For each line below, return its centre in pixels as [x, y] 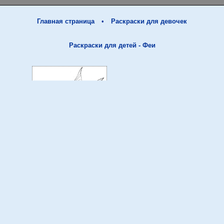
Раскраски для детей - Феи [112, 45]
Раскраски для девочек [149, 21]
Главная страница [66, 21]
